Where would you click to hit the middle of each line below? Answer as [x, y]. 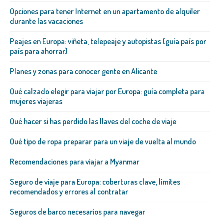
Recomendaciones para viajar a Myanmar [75, 162]
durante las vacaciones [46, 21]
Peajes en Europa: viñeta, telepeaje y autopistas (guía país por [108, 41]
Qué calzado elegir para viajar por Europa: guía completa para [107, 92]
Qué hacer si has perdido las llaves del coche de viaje [93, 122]
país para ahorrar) [39, 51]
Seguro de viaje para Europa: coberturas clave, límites [95, 182]
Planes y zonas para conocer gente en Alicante [83, 71]
